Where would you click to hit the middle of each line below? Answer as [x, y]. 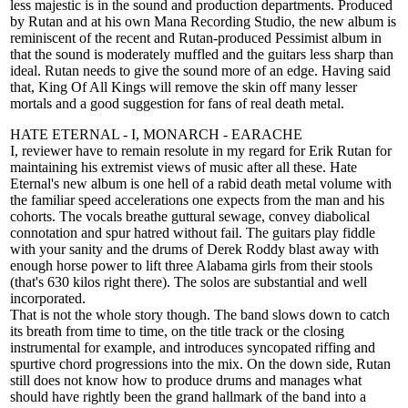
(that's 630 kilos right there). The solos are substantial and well [189, 282]
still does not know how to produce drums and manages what [186, 381]
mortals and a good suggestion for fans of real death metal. [177, 104]
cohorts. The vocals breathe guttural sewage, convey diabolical [190, 217]
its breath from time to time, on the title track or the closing [177, 331]
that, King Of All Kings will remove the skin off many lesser [184, 87]
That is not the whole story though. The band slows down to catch [200, 315]
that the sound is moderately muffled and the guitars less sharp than [202, 55]
